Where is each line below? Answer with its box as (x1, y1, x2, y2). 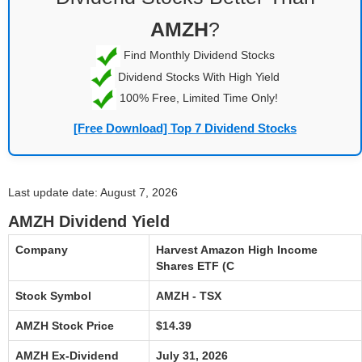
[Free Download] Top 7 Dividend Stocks (74, 120, 297, 135)
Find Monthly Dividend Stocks (120, 48, 275, 61)
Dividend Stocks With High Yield (115, 69, 280, 83)
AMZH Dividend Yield (8, 212, 170, 230)
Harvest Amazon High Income (156, 242, 318, 256)
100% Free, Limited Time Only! (116, 90, 278, 104)
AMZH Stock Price (15, 318, 114, 332)
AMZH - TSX (156, 288, 221, 302)
